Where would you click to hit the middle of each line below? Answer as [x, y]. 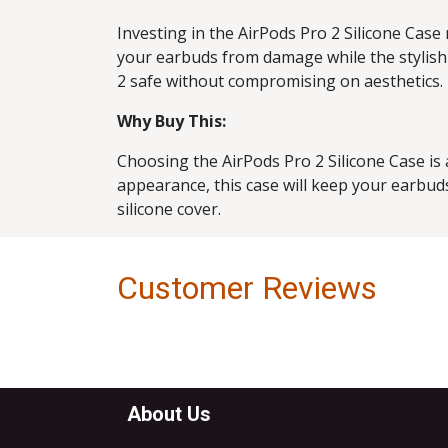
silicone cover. [169, 209]
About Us [169, 414]
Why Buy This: [171, 121]
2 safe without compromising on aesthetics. [280, 81]
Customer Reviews [247, 288]
